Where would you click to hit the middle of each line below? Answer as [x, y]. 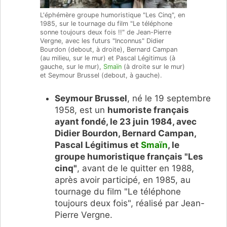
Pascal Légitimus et [98, 145]
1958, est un [81, 110]
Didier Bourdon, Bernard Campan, [125, 133]
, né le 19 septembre [169, 98]
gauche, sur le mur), [72, 67]
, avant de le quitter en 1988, [137, 168]
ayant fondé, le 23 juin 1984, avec [125, 121]
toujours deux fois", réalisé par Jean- [129, 203]
